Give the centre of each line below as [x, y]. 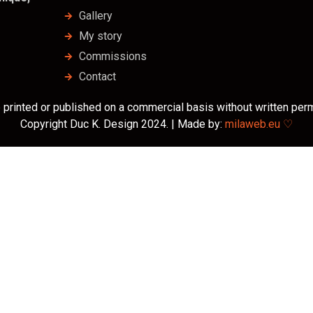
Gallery [96, 16]
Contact [98, 77]
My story [101, 36]
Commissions [113, 56]
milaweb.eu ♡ [259, 124]
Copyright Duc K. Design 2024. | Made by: [123, 124]
